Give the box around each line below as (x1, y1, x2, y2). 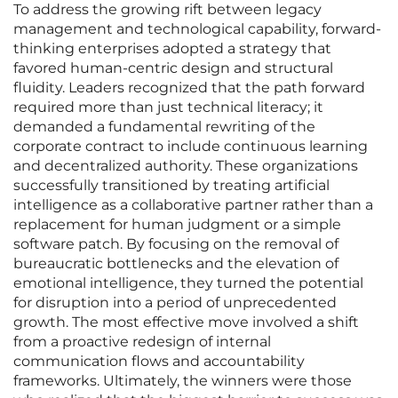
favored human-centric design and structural (13, 60, 333, 77)
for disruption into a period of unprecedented (13, 294, 337, 312)
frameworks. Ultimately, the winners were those (13, 372, 352, 390)
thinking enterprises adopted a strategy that (13, 40, 331, 58)
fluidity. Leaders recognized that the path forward (13, 79, 365, 97)
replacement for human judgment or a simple (13, 216, 341, 234)
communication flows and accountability (13, 353, 305, 370)
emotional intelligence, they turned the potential (13, 275, 363, 292)
